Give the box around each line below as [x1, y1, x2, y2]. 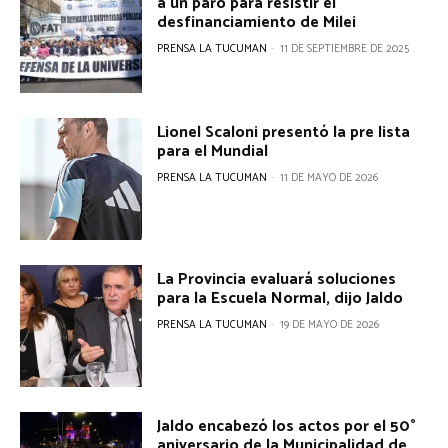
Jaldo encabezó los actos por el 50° [157, 413, 417, 441]
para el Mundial [157, 137, 269, 165]
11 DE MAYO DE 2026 [280, 168, 379, 187]
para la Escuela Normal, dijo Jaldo [157, 284, 404, 312]
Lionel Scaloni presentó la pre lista [157, 118, 411, 146]
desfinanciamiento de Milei [157, 9, 357, 37]
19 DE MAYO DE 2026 [280, 315, 380, 334]
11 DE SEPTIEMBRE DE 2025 [280, 40, 410, 59]
